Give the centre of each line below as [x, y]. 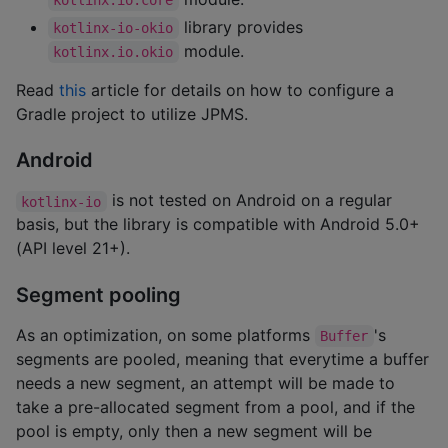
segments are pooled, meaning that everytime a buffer [222, 358]
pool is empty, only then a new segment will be [194, 430]
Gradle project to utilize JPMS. [132, 113]
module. [211, 50]
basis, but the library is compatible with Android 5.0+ [218, 224]
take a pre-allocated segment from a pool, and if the [215, 406]
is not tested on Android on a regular [251, 200]
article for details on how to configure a [240, 89]
